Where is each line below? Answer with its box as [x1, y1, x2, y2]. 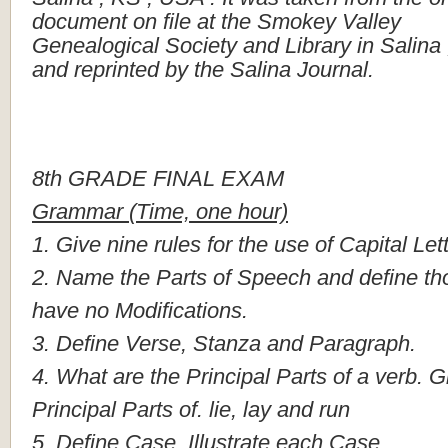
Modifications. [115, 298, 248, 323]
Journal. [297, 57, 374, 82]
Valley [342, 9, 401, 34]
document [32, 9, 127, 34]
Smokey [257, 9, 336, 34]
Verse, [125, 331, 187, 356]
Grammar [32, 199, 123, 224]
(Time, [129, 199, 190, 224]
